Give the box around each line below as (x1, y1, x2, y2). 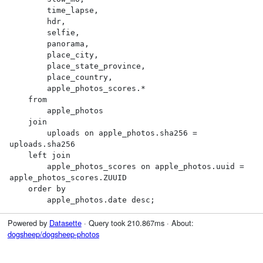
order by (9, 184, 28, 193)
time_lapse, (9, 5, 47, 15)
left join (9, 150, 28, 160)
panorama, (9, 39, 47, 48)
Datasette (49, 217, 82, 228)
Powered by (7, 217, 49, 228)
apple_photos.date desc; (47, 195, 155, 204)
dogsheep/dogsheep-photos (7, 228, 99, 240)
